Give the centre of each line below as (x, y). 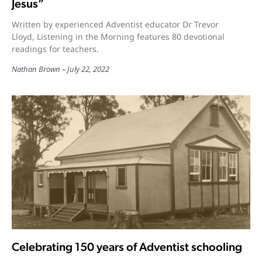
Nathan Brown (36, 69)
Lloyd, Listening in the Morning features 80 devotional (118, 36)
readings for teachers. (55, 49)
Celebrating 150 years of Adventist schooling (127, 247)
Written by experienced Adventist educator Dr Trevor (115, 24)
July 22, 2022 (88, 69)
